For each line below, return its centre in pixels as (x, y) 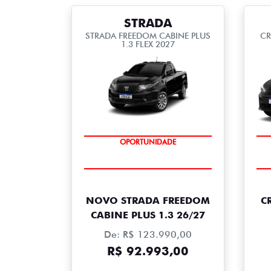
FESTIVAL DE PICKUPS (148, 149)
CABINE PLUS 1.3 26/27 (148, 215)
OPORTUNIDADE (148, 159)
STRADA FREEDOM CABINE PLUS (148, 36)
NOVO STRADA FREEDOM (148, 201)
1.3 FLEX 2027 (148, 44)
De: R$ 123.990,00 (148, 235)
